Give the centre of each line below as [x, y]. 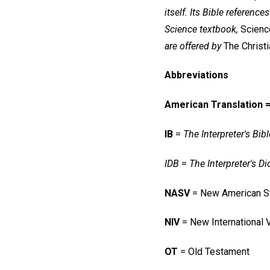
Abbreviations [196, 75]
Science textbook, [201, 29]
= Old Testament [214, 252]
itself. [176, 12]
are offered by [193, 46]
